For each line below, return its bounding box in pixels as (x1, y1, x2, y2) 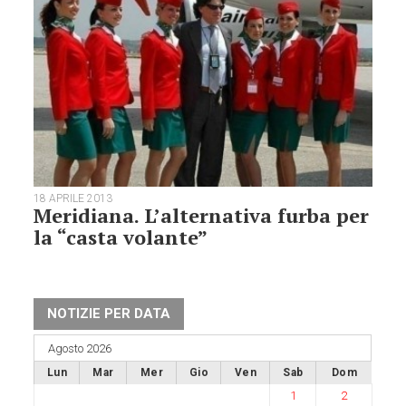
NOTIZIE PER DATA (47, 304, 171, 322)
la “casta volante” (34, 223, 208, 250)
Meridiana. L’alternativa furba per (34, 201, 370, 228)
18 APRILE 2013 (34, 191, 113, 205)
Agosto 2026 (48, 341, 112, 355)
